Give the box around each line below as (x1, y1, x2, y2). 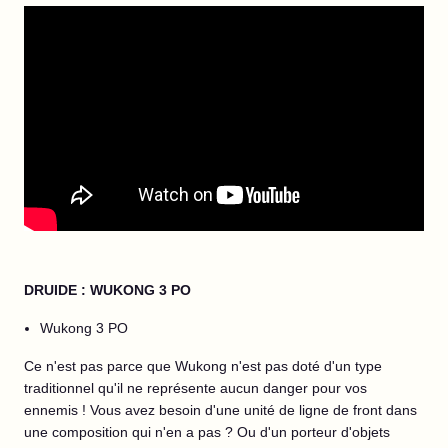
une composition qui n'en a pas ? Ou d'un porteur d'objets (24, 424, 390, 440)
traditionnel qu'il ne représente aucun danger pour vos (24, 380, 367, 396)
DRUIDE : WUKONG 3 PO (24, 282, 191, 298)
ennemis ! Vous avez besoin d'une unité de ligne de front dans (24, 402, 417, 418)
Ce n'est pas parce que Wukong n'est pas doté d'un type (24, 358, 382, 374)
